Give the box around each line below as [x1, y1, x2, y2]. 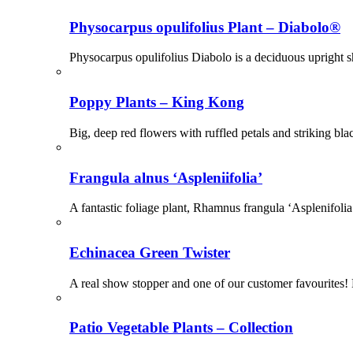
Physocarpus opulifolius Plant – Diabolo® [69, 18, 340, 35]
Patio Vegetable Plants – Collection [69, 319, 293, 336]
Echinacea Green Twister [69, 244, 230, 262]
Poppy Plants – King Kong [69, 94, 244, 111]
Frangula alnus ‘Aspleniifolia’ [69, 169, 262, 186]
